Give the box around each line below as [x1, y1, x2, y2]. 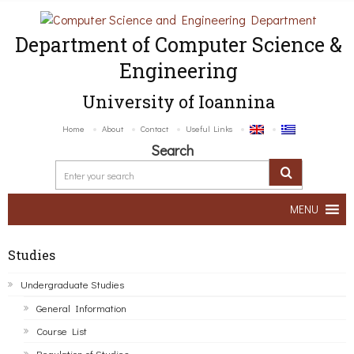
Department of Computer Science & [15, 32, 342, 58]
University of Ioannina [82, 90, 275, 114]
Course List [36, 324, 87, 338]
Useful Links [185, 122, 232, 134]
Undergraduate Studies [21, 277, 124, 292]
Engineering [119, 58, 238, 85]
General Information [36, 301, 126, 315]
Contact [140, 122, 168, 134]
